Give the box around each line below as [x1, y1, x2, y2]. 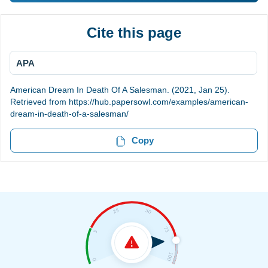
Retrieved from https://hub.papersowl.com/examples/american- [10, 97, 248, 106]
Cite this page [87, 25, 181, 41]
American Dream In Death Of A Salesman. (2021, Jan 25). [10, 85, 230, 95]
